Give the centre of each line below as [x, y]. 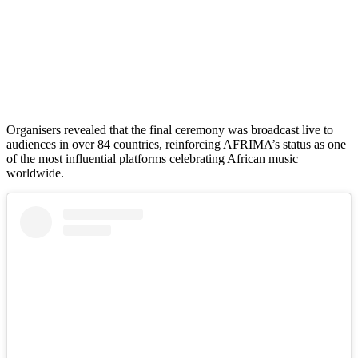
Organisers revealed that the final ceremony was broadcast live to [170, 129]
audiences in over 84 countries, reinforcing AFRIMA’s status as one [176, 144]
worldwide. [35, 173]
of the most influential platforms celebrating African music [152, 158]
